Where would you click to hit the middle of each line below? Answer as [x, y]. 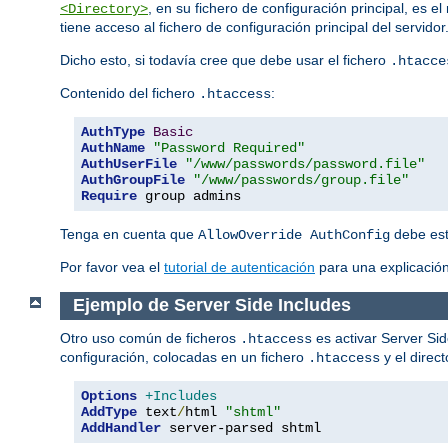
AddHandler [121, 427]
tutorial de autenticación [239, 267]
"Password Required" [229, 148]
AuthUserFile [129, 164]
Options [109, 395]
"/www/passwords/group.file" [301, 180]
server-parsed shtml [241, 427]
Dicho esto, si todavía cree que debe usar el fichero [225, 60]
